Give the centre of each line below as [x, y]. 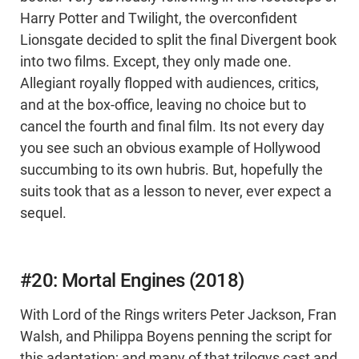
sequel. [43, 214]
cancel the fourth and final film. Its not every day [172, 127]
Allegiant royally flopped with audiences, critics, [169, 84]
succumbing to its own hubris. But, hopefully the [171, 170]
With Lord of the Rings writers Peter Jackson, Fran [178, 315]
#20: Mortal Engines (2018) [132, 281]
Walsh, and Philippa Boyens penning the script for [176, 337]
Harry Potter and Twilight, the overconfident [159, 19]
